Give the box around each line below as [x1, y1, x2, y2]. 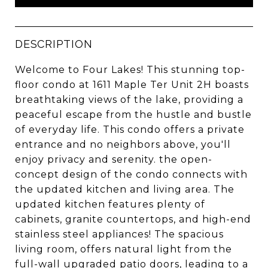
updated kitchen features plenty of [15, 199, 205, 210]
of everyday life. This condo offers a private [15, 124, 245, 135]
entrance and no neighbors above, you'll [15, 139, 231, 150]
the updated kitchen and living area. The [15, 184, 234, 195]
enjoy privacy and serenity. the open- [15, 154, 212, 165]
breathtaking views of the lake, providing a [15, 94, 243, 105]
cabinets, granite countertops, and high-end [15, 214, 251, 225]
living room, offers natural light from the [15, 243, 232, 255]
